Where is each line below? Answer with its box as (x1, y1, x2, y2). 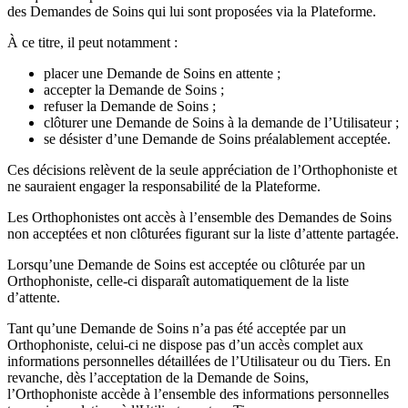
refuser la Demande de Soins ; (44, 97, 216, 114)
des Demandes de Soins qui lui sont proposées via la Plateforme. (7, 3, 376, 19)
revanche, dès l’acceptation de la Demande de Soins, (7, 369, 309, 385)
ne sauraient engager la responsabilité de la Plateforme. (7, 178, 321, 194)
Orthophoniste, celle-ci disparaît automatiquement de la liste (7, 272, 349, 289)
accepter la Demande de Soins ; (44, 81, 224, 97)
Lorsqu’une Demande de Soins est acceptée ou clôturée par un (7, 256, 365, 272)
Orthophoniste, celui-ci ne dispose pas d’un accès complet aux (7, 336, 363, 352)
